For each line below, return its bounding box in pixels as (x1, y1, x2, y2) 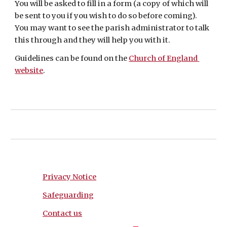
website (15, 66, 44, 75)
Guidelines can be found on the (15, 54, 129, 63)
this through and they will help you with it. (15, 35, 172, 45)
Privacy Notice (43, 172, 97, 181)
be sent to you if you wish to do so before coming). (15, 11, 198, 20)
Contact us (43, 209, 83, 218)
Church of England (129, 54, 198, 63)
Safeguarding (43, 191, 94, 200)
